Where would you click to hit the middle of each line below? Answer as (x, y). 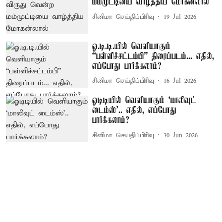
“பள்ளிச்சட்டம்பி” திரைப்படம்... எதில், (153, 56)
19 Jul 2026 (180, 17)
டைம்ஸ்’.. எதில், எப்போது (135, 111)
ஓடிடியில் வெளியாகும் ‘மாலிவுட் (144, 101)
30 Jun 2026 (181, 135)
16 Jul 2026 (180, 81)
